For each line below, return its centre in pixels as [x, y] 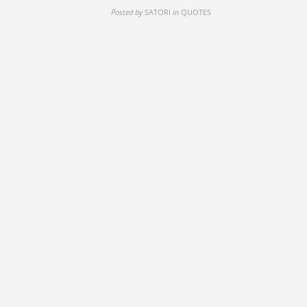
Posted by [127, 12]
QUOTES [196, 12]
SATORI [158, 12]
